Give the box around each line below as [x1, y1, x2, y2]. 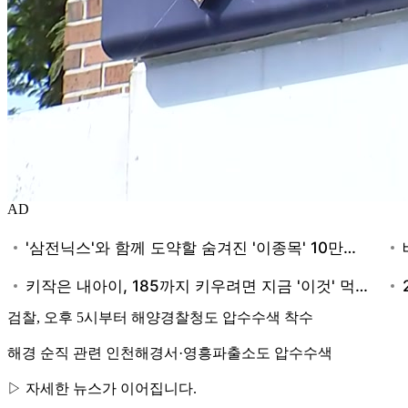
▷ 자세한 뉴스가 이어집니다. [7, 380, 197, 396]
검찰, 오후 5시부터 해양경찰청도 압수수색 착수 [7, 309, 313, 325]
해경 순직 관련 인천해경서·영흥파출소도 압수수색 [7, 344, 332, 361]
